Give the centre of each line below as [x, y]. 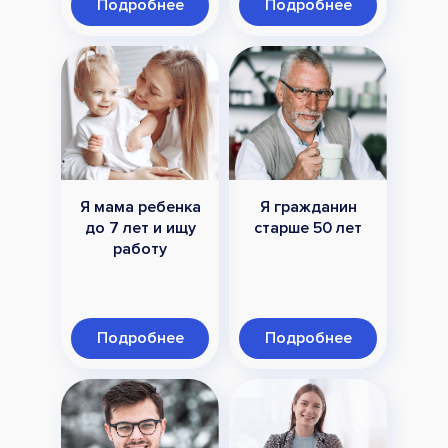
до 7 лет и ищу [140, 228]
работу [140, 249]
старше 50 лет [308, 228]
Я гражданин [308, 207]
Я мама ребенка [140, 207]
